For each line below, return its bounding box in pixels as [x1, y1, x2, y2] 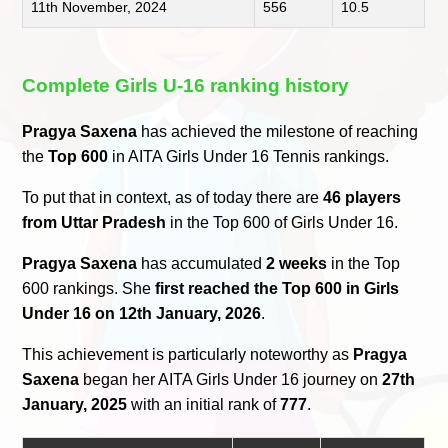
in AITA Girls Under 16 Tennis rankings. [108, 147, 390, 165]
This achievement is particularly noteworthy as [22, 345, 354, 363]
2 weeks [266, 254, 328, 272]
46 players [323, 188, 402, 206]
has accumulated [137, 254, 267, 272]
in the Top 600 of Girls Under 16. [166, 213, 399, 231]
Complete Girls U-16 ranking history [22, 75, 350, 97]
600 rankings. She [22, 279, 156, 297]
